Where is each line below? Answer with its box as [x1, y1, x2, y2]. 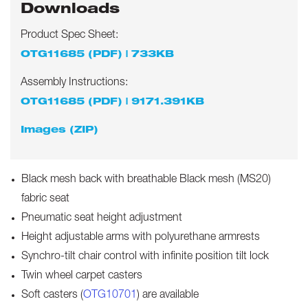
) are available [137, 290, 199, 301]
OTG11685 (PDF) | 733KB [21, 50, 174, 60]
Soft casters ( [21, 290, 83, 301]
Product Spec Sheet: [21, 30, 118, 41]
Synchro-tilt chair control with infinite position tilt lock [21, 252, 269, 263]
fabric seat [21, 194, 69, 205]
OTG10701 [83, 290, 137, 301]
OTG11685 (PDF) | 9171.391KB [21, 98, 204, 107]
